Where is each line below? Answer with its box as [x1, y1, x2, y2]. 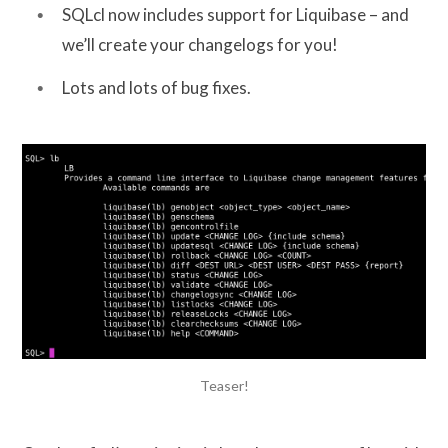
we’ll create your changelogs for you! [62, 33, 338, 55]
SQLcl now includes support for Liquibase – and [62, 3, 409, 25]
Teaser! [199, 377, 249, 394]
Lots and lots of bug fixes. [62, 77, 251, 99]
